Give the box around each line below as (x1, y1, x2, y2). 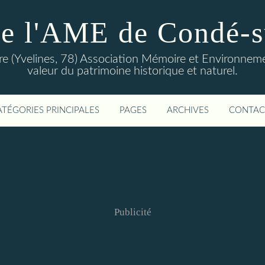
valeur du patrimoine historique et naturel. (27, 65, 238, 77)
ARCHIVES (167, 106, 209, 115)
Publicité (114, 206, 151, 218)
